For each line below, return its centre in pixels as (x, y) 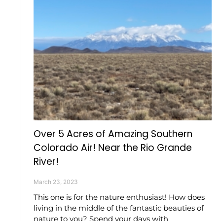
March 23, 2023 (56, 182)
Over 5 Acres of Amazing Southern (113, 134)
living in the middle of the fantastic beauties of (119, 208)
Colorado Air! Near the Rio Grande (113, 147)
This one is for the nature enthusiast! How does (119, 197)
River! (46, 161)
